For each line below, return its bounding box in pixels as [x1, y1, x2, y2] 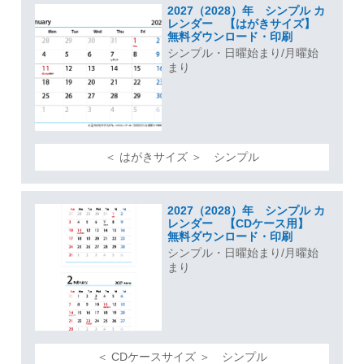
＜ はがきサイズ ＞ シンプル [105, 150, 259, 164]
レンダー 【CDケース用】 [167, 216, 320, 230]
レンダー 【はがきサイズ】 [167, 16, 327, 30]
